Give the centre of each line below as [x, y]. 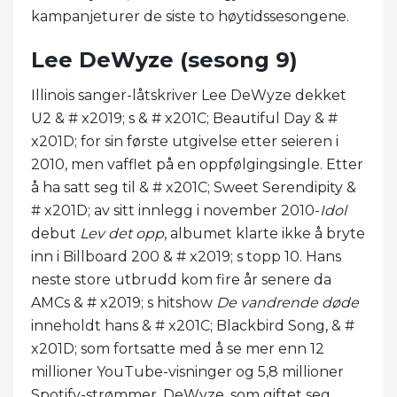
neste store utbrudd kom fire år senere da [181, 279]
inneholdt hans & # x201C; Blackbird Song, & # [193, 325]
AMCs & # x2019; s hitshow [124, 302]
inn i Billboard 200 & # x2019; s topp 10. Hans [186, 256]
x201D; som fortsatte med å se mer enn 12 [178, 348]
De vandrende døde [288, 302]
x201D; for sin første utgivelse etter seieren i [185, 141]
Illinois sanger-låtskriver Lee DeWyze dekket [189, 95]
